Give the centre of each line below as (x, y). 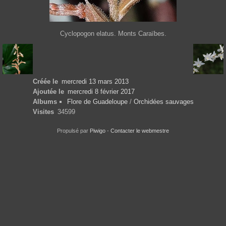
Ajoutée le (48, 92)
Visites (43, 112)
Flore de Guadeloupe (97, 102)
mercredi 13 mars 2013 (95, 82)
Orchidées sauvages (163, 102)
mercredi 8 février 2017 (101, 92)
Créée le (45, 82)
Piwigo (98, 131)
